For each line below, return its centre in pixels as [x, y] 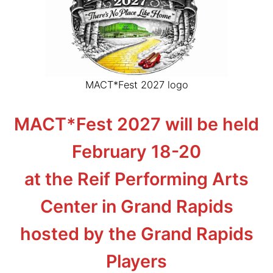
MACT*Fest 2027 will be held [136, 124]
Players [136, 261]
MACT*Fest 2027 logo [136, 85]
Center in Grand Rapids [136, 206]
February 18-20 [136, 151]
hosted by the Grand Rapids [136, 233]
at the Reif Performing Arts [136, 179]
